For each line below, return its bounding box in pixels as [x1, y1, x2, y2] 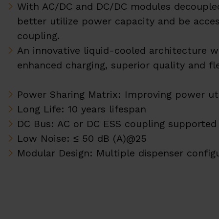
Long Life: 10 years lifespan [17, 103, 146, 115]
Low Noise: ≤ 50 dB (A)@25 [17, 132, 147, 145]
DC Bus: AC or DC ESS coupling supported [17, 118, 217, 130]
